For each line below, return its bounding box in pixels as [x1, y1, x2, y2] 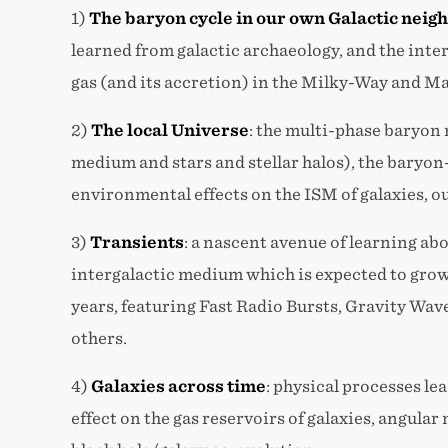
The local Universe [90, 121, 249, 140]
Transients [89, 233, 184, 252]
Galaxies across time [90, 377, 266, 396]
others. [70, 329, 127, 348]
